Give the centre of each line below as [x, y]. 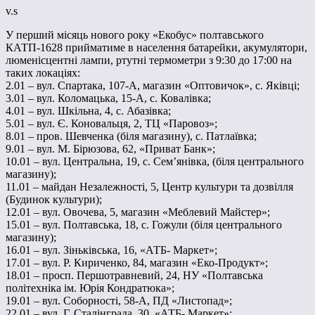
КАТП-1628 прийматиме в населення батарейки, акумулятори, [156, 48]
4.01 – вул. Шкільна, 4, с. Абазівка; [88, 111]
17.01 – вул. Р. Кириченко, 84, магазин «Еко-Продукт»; [137, 263]
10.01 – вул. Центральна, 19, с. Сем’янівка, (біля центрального [155, 162]
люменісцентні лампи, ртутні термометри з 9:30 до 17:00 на [149, 60]
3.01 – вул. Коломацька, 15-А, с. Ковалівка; [108, 98]
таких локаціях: [43, 73]
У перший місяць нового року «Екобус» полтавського [135, 35]
